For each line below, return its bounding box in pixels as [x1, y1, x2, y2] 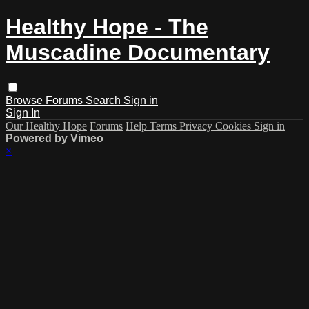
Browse [6, 94, 46, 106]
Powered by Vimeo [6, 132, 103, 144]
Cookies [215, 119, 254, 132]
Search [86, 94, 123, 106]
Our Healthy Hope [6, 119, 87, 132]
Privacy [179, 119, 215, 132]
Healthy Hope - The [6, 14, 208, 40]
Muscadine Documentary [6, 40, 270, 66]
